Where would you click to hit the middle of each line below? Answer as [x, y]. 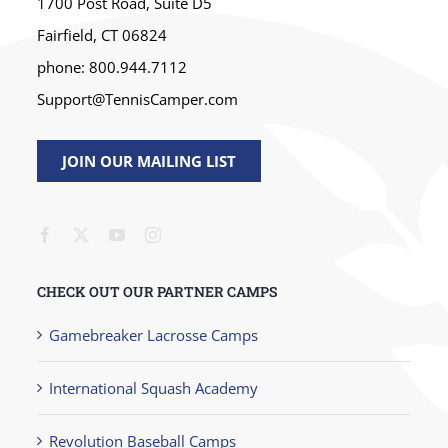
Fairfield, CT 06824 [102, 35]
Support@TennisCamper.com [138, 99]
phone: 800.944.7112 [112, 67]
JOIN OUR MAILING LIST [149, 161]
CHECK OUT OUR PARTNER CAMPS [157, 291]
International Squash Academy [154, 388]
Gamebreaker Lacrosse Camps [154, 335]
